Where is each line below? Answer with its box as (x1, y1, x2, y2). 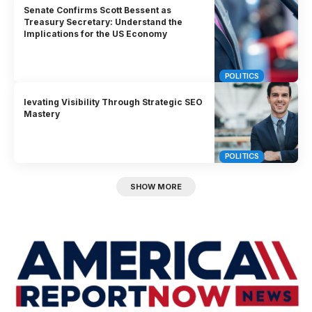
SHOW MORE (130, 182, 182, 192)
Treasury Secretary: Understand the (24, 16, 183, 27)
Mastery (24, 109, 61, 120)
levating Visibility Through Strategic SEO (24, 97, 203, 108)
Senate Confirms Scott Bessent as (24, 4, 172, 15)
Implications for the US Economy (24, 28, 168, 39)
